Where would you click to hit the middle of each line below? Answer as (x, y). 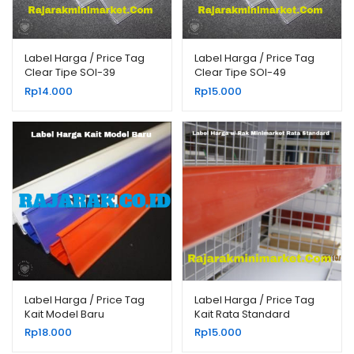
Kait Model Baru (64, 314)
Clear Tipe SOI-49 (240, 72)
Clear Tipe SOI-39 (70, 72)
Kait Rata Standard (242, 314)
